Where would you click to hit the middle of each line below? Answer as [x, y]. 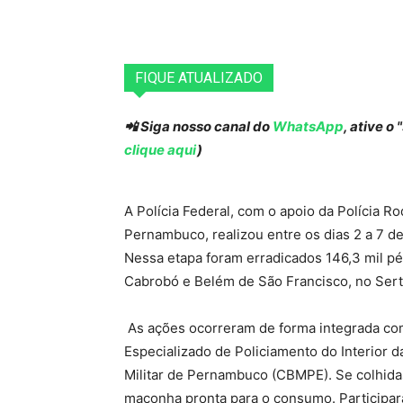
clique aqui [161, 150]
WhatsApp [308, 127]
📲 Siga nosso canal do [198, 127]
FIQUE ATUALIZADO [199, 78]
